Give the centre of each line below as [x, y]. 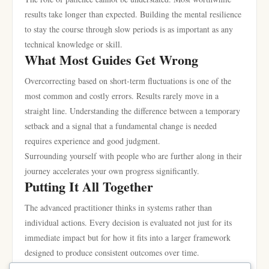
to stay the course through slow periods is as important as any [129, 29]
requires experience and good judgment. [92, 141]
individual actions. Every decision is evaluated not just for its [128, 222]
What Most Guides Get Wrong [111, 60]
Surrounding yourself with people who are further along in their [133, 156]
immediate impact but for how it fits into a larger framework [128, 237]
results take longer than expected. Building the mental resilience [133, 14]
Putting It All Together [89, 186]
